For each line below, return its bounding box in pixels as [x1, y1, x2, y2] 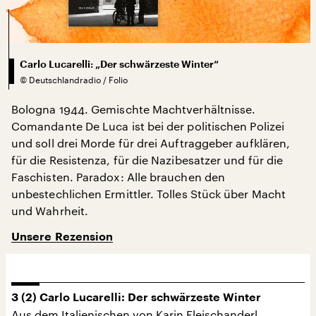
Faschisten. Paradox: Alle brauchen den [11, 169, 226, 183]
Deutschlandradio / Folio [29, 74, 128, 85]
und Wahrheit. [11, 203, 89, 217]
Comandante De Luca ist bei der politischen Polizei [11, 119, 284, 133]
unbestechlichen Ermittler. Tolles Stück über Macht [11, 186, 286, 200]
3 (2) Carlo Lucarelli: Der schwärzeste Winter [11, 291, 261, 303]
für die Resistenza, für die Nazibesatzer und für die [11, 152, 284, 166]
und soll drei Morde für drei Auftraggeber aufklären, [11, 135, 291, 150]
